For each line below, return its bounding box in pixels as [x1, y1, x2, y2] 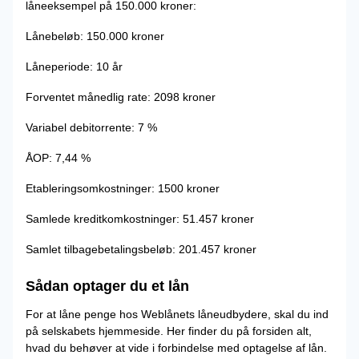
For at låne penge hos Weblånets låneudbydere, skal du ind [26, 308, 329, 321]
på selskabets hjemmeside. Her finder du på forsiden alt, [26, 325, 312, 337]
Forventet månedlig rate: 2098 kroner [26, 91, 216, 103]
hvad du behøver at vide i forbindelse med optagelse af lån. [26, 341, 327, 354]
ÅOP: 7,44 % [26, 151, 91, 164]
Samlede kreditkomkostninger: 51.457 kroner [26, 212, 254, 225]
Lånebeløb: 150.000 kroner [26, 30, 164, 42]
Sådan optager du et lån [26, 278, 189, 294]
